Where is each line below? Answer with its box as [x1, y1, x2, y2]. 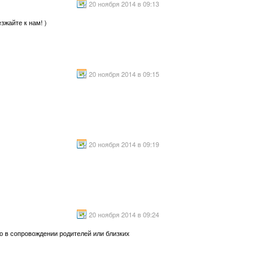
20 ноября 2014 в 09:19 [89, 139, 159, 149]
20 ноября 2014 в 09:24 [89, 210, 159, 219]
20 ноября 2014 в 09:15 [89, 69, 159, 79]
